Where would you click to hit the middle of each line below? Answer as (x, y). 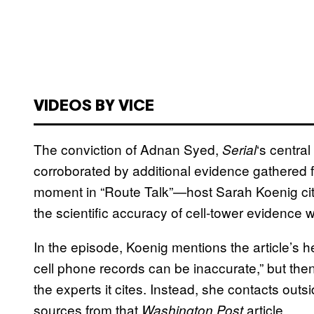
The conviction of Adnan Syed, (128, 149)
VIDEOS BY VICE (94, 106)
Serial (239, 149)
